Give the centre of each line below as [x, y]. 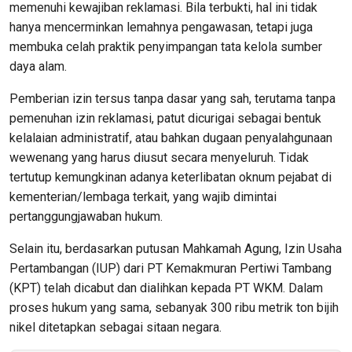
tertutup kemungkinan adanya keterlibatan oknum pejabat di [170, 177]
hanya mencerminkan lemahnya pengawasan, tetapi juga [161, 27]
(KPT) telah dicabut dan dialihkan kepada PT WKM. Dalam [166, 288]
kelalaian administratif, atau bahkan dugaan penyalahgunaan [171, 137]
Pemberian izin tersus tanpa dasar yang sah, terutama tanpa [172, 98]
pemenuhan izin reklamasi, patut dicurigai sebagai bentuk [165, 118]
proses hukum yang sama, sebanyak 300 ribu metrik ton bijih [174, 307]
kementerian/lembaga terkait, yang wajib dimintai [143, 196]
